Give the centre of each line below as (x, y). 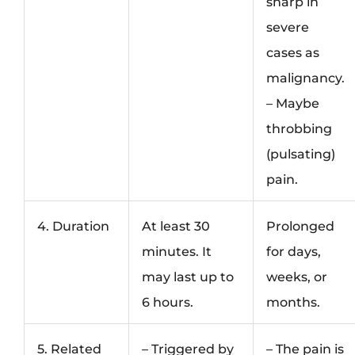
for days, (294, 252)
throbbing (300, 129)
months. (294, 302)
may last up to (188, 277)
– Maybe (293, 103)
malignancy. (306, 78)
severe (288, 27)
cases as (293, 53)
